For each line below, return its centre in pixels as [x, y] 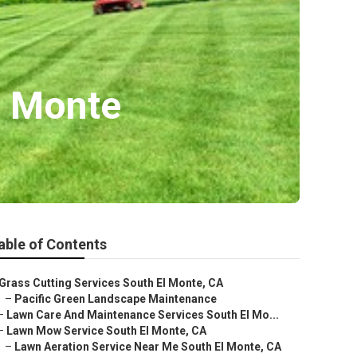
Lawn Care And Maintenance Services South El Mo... [143, 315]
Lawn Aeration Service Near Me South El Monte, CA [148, 347]
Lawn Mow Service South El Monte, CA [106, 331]
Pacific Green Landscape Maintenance [116, 299]
